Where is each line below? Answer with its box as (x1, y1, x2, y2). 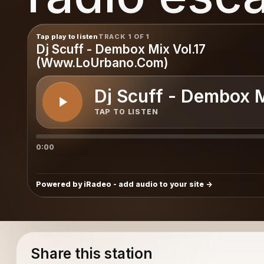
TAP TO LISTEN (94, 107, 159, 117)
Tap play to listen (35, 32, 98, 41)
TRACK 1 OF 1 (98, 32, 150, 41)
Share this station (30, 245, 153, 262)
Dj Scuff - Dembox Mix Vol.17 (35, 41, 206, 57)
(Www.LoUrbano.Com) (35, 55, 169, 70)
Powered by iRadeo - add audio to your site (35, 179, 204, 189)
